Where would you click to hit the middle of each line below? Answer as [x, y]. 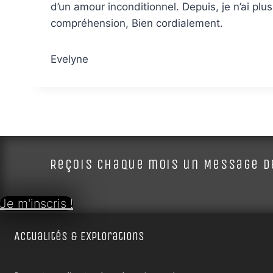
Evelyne [69, 59]
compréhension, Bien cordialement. [137, 23]
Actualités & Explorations [79, 236]
